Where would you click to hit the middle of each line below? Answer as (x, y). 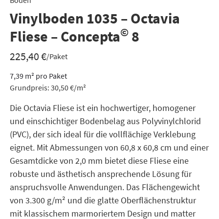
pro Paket (51, 76)
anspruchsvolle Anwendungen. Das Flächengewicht (105, 187)
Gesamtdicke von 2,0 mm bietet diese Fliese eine (99, 161)
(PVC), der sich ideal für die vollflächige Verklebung (103, 134)
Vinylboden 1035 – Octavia (95, 18)
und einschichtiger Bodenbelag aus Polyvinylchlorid (105, 121)
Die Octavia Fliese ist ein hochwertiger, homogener (103, 108)
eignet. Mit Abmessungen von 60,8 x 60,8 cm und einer (109, 147)
